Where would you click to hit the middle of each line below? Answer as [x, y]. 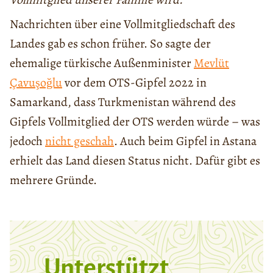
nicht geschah [80, 141]
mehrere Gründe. [53, 180]
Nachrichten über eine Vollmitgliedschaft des [122, 24]
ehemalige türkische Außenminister [102, 63]
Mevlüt [211, 63]
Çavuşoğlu [36, 82]
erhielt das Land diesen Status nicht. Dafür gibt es [135, 160]
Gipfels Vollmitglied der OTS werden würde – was [135, 121]
